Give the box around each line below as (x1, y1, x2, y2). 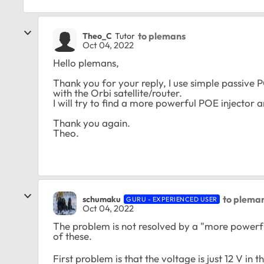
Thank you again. (53, 117, 130, 129)
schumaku (82, 193, 121, 204)
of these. (53, 230, 92, 242)
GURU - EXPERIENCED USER (126, 194, 217, 203)
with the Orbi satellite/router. (53, 87, 182, 99)
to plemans (138, 29, 186, 42)
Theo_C (82, 30, 112, 41)
